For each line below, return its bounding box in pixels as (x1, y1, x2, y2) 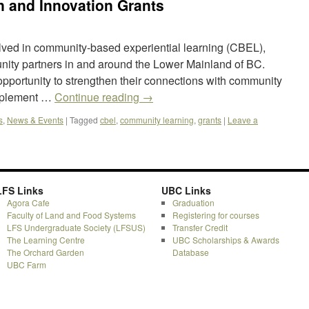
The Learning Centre (6, 234, 85, 246)
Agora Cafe (6, 197, 50, 208)
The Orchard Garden (6, 246, 84, 258)
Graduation (172, 197, 215, 208)
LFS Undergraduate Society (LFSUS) (6, 221, 146, 233)
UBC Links (161, 183, 211, 197)
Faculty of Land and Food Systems (6, 209, 136, 221)
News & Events (7, 114, 63, 126)
